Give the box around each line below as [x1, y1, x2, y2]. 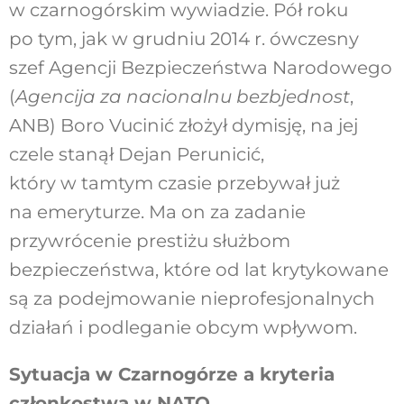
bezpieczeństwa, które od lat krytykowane [8, 259, 389, 281]
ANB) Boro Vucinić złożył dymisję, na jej [8, 115, 358, 137]
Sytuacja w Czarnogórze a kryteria [8, 363, 335, 386]
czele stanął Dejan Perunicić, [8, 143, 264, 166]
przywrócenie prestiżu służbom [8, 230, 290, 252]
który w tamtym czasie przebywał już [8, 172, 340, 195]
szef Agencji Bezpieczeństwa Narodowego [8, 57, 392, 79]
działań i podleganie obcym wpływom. [8, 317, 357, 339]
